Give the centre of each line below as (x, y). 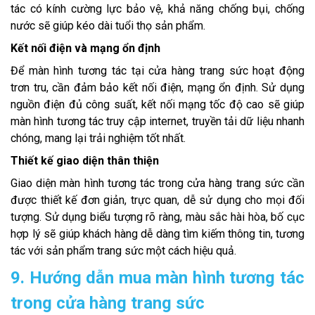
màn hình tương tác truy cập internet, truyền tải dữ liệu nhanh (157, 122)
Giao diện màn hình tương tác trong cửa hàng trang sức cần (157, 184)
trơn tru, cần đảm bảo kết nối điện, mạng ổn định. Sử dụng (157, 88)
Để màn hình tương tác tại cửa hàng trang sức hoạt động (157, 71)
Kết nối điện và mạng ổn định (85, 49)
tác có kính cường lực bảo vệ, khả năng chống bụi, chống (157, 9)
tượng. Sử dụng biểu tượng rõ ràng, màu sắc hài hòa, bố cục (157, 217)
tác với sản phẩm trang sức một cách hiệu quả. (123, 251)
